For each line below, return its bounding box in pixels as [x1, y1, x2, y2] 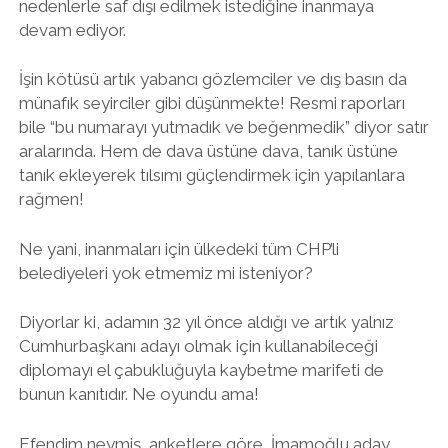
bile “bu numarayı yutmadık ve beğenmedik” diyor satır [18, 117, 429, 137]
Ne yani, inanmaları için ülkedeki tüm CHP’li [18, 238, 339, 259]
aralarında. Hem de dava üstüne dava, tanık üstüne [18, 141, 398, 161]
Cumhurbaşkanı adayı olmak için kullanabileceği [18, 336, 378, 356]
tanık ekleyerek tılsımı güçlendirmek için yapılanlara [18, 165, 405, 185]
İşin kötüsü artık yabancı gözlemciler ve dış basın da [18, 69, 407, 89]
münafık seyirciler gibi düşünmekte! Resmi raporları [18, 93, 405, 113]
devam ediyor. [18, 19, 126, 40]
